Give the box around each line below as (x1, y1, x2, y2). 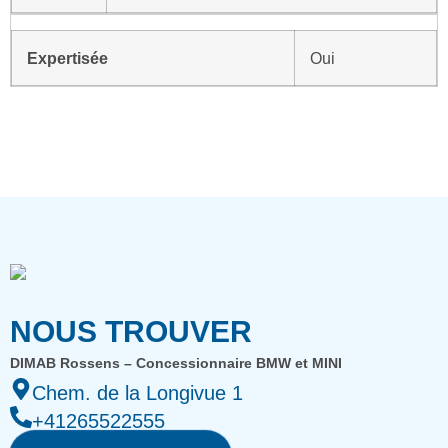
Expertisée (27, 48, 108, 67)
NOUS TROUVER (10, 314, 252, 348)
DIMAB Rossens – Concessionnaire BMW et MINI (10, 354, 342, 371)
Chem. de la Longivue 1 (32, 381, 243, 404)
